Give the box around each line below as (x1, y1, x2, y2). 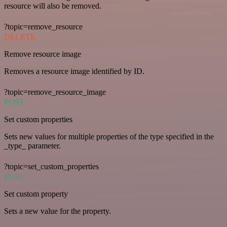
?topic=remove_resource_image (4, 87, 106, 96)
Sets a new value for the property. (4, 206, 111, 215)
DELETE (4, 32, 35, 41)
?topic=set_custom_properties (4, 162, 99, 171)
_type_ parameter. (4, 141, 61, 150)
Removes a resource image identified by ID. (4, 66, 144, 75)
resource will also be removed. (4, 1, 101, 10)
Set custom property (4, 189, 68, 198)
